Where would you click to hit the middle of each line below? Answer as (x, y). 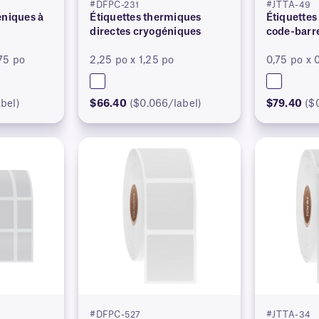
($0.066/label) (166, 104)
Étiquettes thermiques (146, 17)
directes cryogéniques (146, 32)
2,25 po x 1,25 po (132, 60)
